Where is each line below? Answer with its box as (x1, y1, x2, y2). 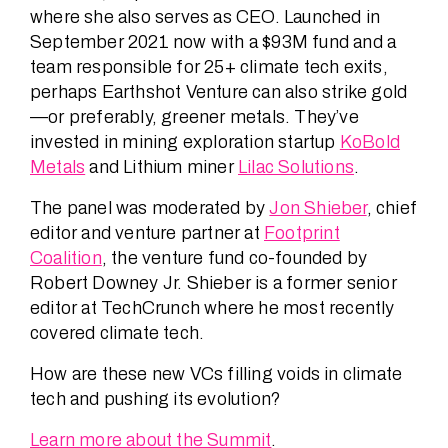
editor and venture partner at (30, 223, 264, 244)
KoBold (339, 132, 401, 153)
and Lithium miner (85, 157, 239, 178)
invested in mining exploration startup (30, 132, 340, 153)
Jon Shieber (269, 198, 367, 219)
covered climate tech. (30, 323, 205, 344)
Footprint (264, 223, 340, 244)
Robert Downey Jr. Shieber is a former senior (30, 273, 397, 294)
